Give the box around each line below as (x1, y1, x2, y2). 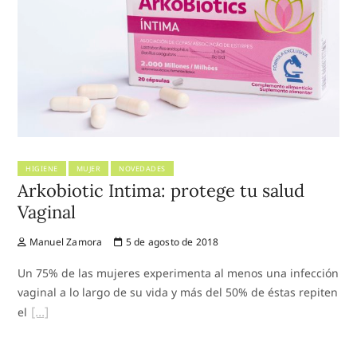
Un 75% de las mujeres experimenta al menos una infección (18, 265, 339, 281)
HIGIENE (25, 163, 58, 175)
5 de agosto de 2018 (123, 235, 219, 249)
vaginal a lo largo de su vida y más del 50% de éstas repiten (18, 284, 339, 300)
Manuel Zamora (26, 235, 103, 249)
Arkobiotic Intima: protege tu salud (18, 179, 305, 202)
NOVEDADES (119, 163, 166, 175)
